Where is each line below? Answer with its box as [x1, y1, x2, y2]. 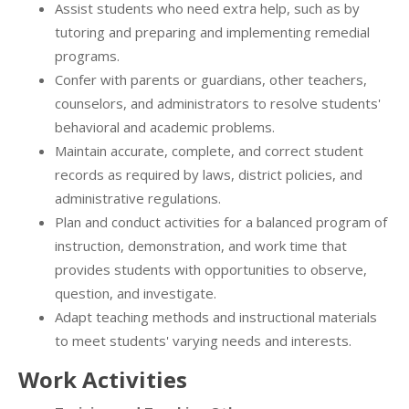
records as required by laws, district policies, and [55, 165, 362, 184]
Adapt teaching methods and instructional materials [55, 308, 377, 327]
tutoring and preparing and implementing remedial [55, 23, 370, 42]
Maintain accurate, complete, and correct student [55, 142, 363, 161]
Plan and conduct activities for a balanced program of [55, 213, 387, 232]
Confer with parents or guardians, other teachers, [55, 70, 367, 89]
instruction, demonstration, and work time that [55, 236, 347, 256]
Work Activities [18, 364, 187, 395]
